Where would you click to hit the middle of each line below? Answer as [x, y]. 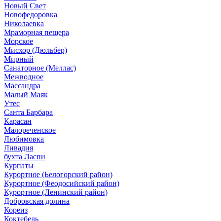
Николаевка [24, 23]
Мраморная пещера [37, 32]
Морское [18, 41]
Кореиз [16, 210]
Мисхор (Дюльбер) [36, 50]
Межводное [24, 76]
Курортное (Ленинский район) [56, 192]
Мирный [19, 59]
